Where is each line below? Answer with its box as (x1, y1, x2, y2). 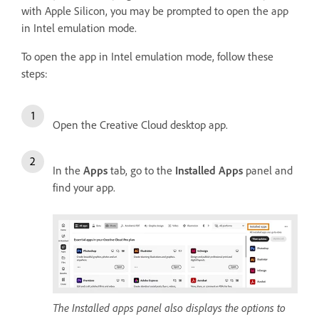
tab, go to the (108, 163, 175, 177)
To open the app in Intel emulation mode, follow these (21, 49, 273, 63)
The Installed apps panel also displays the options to (53, 300, 286, 315)
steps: (21, 66, 48, 80)
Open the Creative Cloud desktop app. (53, 117, 228, 132)
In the (53, 163, 83, 177)
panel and (243, 163, 293, 177)
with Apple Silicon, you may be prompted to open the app (21, 4, 288, 18)
